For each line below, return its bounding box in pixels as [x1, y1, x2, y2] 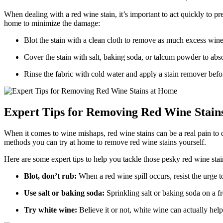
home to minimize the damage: [4, 19, 100, 28]
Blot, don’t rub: [24, 172, 77, 181]
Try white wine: [24, 206, 77, 215]
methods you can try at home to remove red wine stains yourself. [4, 138, 206, 147]
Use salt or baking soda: [24, 189, 105, 198]
